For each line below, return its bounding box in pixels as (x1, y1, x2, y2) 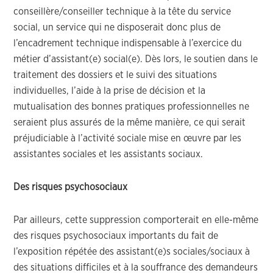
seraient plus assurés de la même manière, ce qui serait (13, 118, 246, 127)
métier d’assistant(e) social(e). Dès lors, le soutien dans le (13, 54, 258, 64)
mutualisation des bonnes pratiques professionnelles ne (13, 102, 250, 112)
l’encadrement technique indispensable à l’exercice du (13, 38, 243, 48)
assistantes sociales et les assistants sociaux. (13, 149, 206, 159)
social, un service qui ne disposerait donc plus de (13, 23, 221, 32)
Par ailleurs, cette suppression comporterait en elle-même (13, 215, 259, 225)
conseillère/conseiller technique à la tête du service (13, 7, 232, 16)
